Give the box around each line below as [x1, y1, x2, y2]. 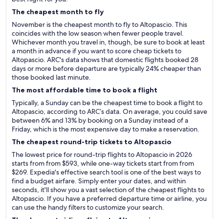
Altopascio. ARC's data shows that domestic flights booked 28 [12, 55, 198, 64]
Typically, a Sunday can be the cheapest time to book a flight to [12, 98, 202, 107]
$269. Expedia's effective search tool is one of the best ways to [12, 168, 201, 176]
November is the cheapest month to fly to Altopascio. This [12, 20, 187, 29]
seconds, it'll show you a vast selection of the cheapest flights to [12, 185, 204, 194]
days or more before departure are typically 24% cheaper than [12, 64, 201, 73]
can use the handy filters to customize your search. [12, 203, 164, 212]
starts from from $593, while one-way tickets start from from [12, 159, 194, 168]
